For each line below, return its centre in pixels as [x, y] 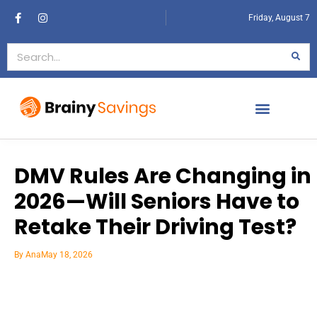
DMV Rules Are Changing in [163, 176]
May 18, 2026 [67, 254]
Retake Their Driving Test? [155, 227]
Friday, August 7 [279, 18]
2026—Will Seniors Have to [157, 201]
